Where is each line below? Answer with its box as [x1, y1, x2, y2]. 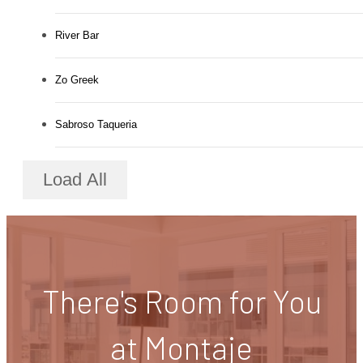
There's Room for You [41, 282, 322, 320]
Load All [43, 169, 107, 190]
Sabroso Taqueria [55, 118, 137, 131]
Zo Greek [55, 74, 99, 87]
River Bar [55, 29, 99, 42]
